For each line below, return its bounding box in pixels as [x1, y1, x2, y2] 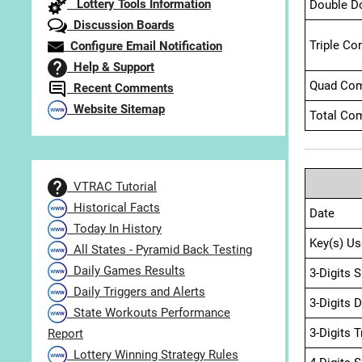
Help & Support [67, 60, 154, 75]
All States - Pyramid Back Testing [67, 242, 252, 258]
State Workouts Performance [67, 305, 230, 321]
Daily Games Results [67, 263, 185, 279]
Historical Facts [67, 200, 160, 216]
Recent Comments [67, 81, 174, 96]
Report [48, 326, 83, 342]
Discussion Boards [67, 18, 175, 33]
